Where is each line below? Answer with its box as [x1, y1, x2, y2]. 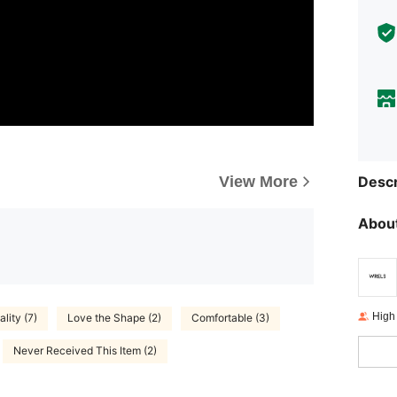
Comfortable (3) [191, 311, 269, 325]
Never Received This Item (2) [13, 344, 157, 358]
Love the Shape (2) [67, 311, 161, 325]
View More [219, 172, 298, 191]
